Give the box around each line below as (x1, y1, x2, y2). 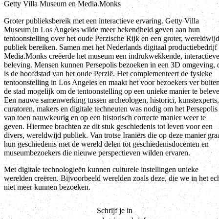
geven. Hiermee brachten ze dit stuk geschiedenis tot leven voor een (4, 122, 213, 131)
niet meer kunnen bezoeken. (4, 182, 90, 191)
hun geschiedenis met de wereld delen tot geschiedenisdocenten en (4, 139, 209, 148)
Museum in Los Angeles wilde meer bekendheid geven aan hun (4, 25, 200, 34)
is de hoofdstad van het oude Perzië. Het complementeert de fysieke (4, 69, 212, 78)
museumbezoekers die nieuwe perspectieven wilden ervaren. (4, 148, 190, 157)
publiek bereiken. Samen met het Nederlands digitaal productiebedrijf (4, 43, 217, 51)
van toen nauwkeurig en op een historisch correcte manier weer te (4, 113, 206, 122)
